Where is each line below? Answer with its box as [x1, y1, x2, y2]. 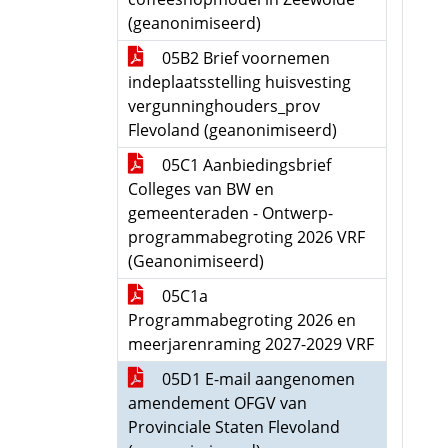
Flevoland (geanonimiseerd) [128, 119, 337, 141]
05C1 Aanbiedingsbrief [158, 154, 331, 176]
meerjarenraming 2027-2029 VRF [128, 333, 374, 355]
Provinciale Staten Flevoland [128, 416, 340, 438]
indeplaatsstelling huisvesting [128, 71, 351, 93]
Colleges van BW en [128, 178, 274, 200]
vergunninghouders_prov [128, 95, 320, 117]
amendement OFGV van [128, 392, 307, 414]
